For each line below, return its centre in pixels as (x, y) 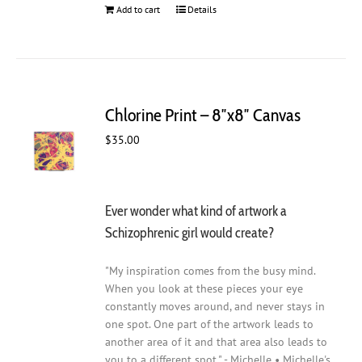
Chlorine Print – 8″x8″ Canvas (203, 115)
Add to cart (139, 10)
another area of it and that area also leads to (217, 342)
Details (202, 10)
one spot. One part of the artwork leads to (210, 324)
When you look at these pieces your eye (204, 289)
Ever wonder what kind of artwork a (196, 210)
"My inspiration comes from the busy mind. (210, 271)
